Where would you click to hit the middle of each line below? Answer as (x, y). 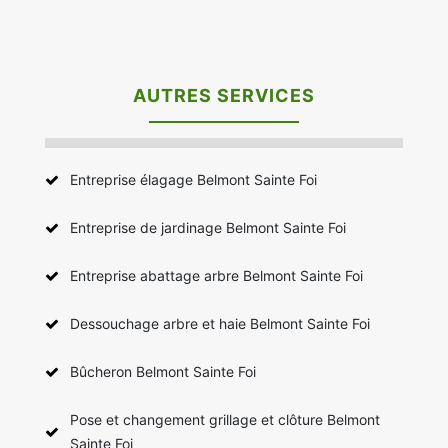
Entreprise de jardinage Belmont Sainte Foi (208, 227)
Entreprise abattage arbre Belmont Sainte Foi (216, 275)
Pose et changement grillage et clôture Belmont (225, 419)
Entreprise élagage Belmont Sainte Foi (193, 179)
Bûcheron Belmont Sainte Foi (163, 371)
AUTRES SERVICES (224, 95)
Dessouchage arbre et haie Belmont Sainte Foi (220, 323)
